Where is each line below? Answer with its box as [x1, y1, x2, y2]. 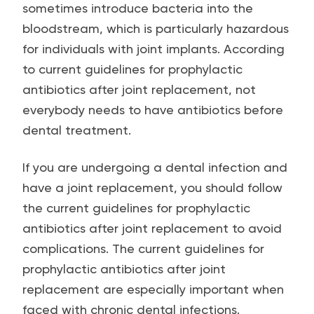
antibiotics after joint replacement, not [22, 82, 256, 97]
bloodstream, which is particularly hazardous [22, 21, 289, 36]
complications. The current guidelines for [22, 241, 264, 256]
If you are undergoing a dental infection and [22, 160, 287, 175]
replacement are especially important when [22, 282, 284, 296]
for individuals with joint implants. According [22, 41, 285, 56]
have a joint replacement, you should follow [22, 180, 282, 195]
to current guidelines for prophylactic [22, 62, 243, 76]
